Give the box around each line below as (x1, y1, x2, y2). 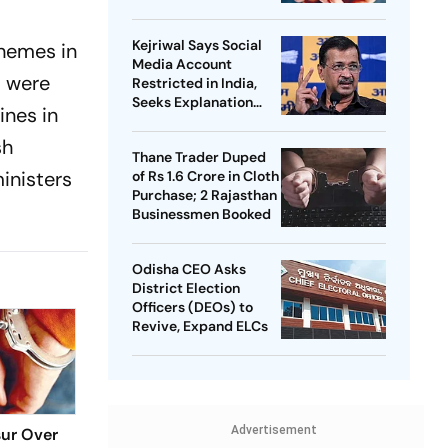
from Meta (131, 112, 201, 131)
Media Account (131, 55, 232, 74)
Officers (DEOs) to (131, 298, 253, 317)
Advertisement (230, 423, 317, 438)
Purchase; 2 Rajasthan (131, 186, 277, 205)
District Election (131, 279, 240, 298)
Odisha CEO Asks (131, 260, 246, 279)
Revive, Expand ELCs (131, 317, 268, 336)
